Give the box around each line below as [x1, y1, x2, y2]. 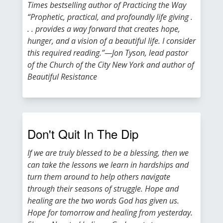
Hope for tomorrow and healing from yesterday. [27, 207, 193, 218]
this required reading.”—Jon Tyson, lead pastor [27, 47, 188, 58]
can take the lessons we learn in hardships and [27, 159, 189, 170]
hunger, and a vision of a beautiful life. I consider [27, 35, 196, 46]
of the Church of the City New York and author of [27, 59, 194, 70]
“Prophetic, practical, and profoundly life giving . [27, 11, 193, 22]
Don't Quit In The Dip [27, 125, 138, 142]
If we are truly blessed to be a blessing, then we [27, 147, 189, 158]
